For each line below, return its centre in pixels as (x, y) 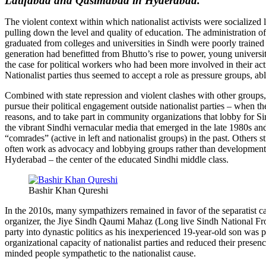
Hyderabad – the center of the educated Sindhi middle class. (117, 159)
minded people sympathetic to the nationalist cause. (100, 253)
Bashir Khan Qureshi (68, 190)
